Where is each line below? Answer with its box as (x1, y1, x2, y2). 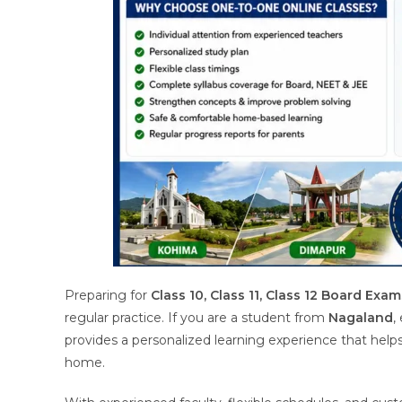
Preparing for (65, 287, 151, 303)
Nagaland (328, 310, 393, 326)
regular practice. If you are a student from (65, 310, 328, 326)
